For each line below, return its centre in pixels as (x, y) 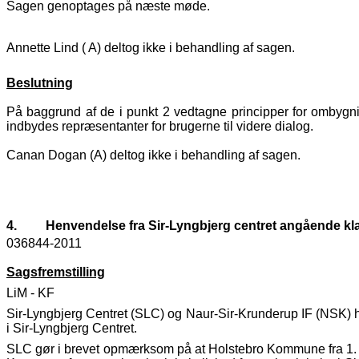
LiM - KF (30, 293)
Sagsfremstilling (56, 272)
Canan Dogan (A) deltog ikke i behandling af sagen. (153, 155)
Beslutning (40, 83)
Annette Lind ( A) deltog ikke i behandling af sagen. (151, 48)
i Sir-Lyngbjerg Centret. (72, 329)
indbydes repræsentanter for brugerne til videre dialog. (160, 127)
